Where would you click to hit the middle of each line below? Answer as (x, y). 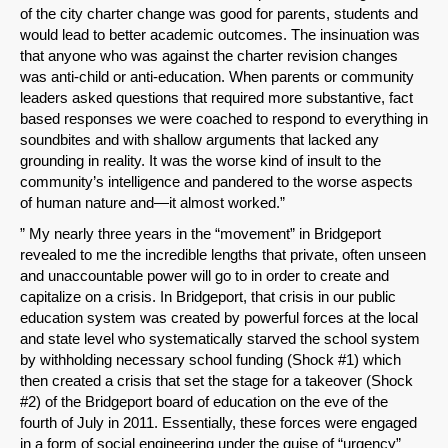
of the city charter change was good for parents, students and (219, 14)
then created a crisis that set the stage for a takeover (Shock (216, 381)
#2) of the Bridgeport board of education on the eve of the (204, 402)
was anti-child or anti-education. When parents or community (217, 77)
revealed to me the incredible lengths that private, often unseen (223, 255)
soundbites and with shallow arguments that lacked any (199, 140)
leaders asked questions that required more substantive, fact (216, 98)
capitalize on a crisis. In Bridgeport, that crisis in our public (208, 297)
